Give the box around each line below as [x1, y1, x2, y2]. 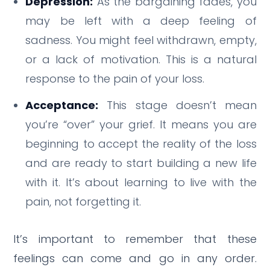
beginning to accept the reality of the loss [25, 136, 257, 151]
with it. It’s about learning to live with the [25, 174, 257, 190]
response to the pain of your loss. [25, 71, 205, 86]
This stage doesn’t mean [98, 97, 257, 113]
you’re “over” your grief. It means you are [25, 116, 257, 132]
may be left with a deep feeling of [25, 13, 257, 28]
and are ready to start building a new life [25, 155, 257, 171]
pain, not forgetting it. [25, 193, 142, 209]
